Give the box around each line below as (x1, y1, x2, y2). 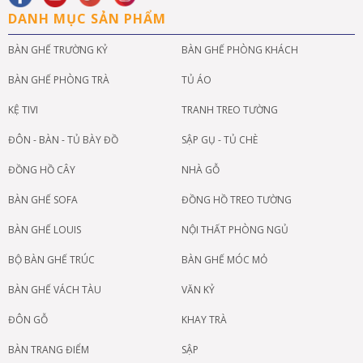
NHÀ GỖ (181, 162, 220, 177)
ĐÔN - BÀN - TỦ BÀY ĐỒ (8, 132, 118, 147)
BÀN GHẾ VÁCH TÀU (8, 282, 101, 297)
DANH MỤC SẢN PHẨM (8, 9, 166, 28)
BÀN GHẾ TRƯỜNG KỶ (8, 42, 108, 57)
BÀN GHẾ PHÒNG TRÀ (8, 72, 109, 87)
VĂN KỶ (181, 282, 215, 297)
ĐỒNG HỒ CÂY (8, 162, 75, 177)
